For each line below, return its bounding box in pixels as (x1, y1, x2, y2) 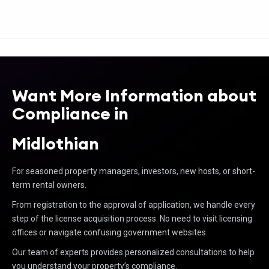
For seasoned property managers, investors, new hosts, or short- (12, 166, 255, 176)
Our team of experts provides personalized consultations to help (12, 247, 255, 257)
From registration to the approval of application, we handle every (12, 200, 255, 210)
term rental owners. (12, 180, 86, 190)
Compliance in (12, 103, 136, 124)
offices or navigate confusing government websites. (12, 228, 208, 237)
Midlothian (12, 133, 99, 154)
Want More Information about (12, 85, 256, 106)
